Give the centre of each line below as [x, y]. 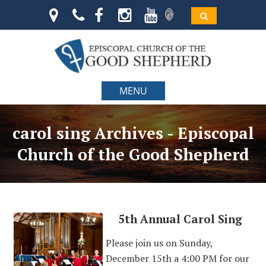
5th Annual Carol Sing [180, 219]
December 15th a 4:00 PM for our [177, 258]
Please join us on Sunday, [159, 243]
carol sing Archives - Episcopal [133, 133]
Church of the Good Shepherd [133, 154]
